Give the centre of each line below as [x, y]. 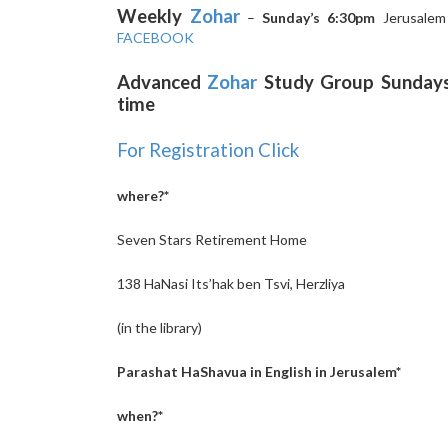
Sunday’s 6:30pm [322, 17]
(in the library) [159, 327]
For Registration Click [208, 150]
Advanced [162, 82]
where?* [143, 195]
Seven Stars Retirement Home [212, 239]
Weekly [154, 16]
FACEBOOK [155, 37]
